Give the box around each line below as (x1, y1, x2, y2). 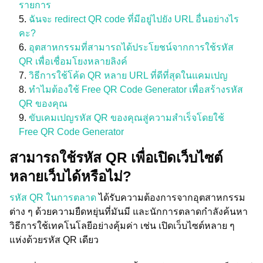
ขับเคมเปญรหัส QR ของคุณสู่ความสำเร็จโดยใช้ (29, 113, 224, 123)
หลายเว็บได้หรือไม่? (9, 168, 131, 184)
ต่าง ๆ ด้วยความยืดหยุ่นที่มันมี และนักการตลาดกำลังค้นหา (9, 207, 248, 217)
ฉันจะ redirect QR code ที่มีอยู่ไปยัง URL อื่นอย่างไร (29, 14, 239, 24)
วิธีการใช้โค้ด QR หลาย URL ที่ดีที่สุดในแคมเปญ (29, 70, 228, 80)
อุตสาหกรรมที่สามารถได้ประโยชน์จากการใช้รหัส (29, 42, 234, 52)
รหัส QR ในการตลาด (9, 193, 99, 203)
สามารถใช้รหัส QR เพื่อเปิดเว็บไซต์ (9, 150, 223, 166)
